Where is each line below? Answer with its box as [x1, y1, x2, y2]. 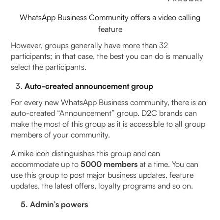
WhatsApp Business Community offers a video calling [20, 12, 200, 22]
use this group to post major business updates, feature [11, 169, 194, 180]
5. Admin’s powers [11, 199, 90, 209]
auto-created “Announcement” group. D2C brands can [11, 108, 197, 118]
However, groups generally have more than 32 [11, 40, 168, 50]
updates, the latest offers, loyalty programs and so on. [11, 180, 195, 191]
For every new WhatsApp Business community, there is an [11, 97, 207, 107]
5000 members [81, 159, 138, 169]
